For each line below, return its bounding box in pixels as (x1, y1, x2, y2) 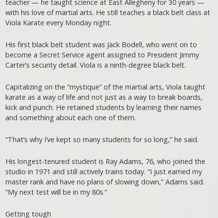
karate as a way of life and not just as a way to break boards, (5, 92, 203, 102)
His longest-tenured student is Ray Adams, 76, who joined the (5, 157, 206, 166)
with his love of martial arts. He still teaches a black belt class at (5, 8, 211, 18)
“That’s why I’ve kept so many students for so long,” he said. (5, 135, 199, 145)
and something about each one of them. (5, 113, 136, 123)
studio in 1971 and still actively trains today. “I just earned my (5, 167, 202, 177)
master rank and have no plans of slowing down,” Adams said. (5, 177, 205, 187)
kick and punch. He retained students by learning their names (5, 103, 202, 112)
